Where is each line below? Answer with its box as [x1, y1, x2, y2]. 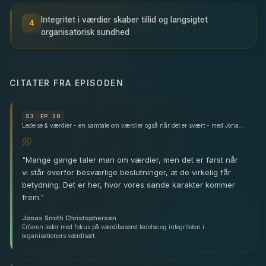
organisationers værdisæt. [22, 232, 96, 239]
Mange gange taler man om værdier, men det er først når [26, 154, 238, 164]
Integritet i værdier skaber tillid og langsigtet [41, 14, 208, 24]
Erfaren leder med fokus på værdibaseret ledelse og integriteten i [22, 223, 204, 230]
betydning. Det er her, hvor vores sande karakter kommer [22, 179, 235, 189]
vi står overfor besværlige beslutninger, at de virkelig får [22, 167, 231, 177]
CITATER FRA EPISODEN [9, 77, 123, 88]
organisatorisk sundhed [41, 27, 129, 37]
